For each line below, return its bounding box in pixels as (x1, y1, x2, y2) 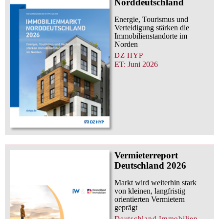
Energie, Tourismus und (114, 15, 188, 24)
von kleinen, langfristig (114, 186, 185, 195)
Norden (114, 40, 138, 49)
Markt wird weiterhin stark (114, 178, 197, 187)
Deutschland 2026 (114, 160, 186, 171)
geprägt (114, 203, 137, 212)
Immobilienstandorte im (114, 32, 187, 41)
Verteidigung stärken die (114, 23, 189, 32)
